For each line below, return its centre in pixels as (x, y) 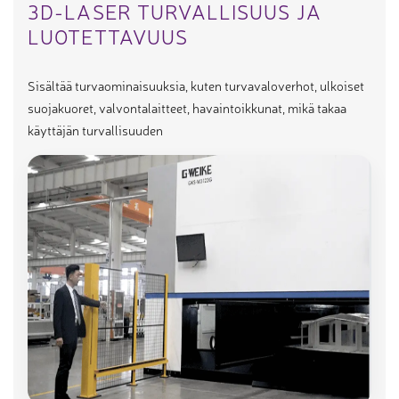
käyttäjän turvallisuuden (95, 129)
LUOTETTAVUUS (108, 35)
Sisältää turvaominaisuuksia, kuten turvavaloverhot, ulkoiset (196, 85)
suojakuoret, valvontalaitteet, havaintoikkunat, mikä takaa (187, 107)
